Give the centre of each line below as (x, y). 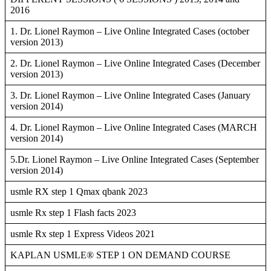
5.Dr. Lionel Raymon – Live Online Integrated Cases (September (135, 160)
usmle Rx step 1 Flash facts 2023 (73, 213)
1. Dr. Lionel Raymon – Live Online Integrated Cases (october (130, 31)
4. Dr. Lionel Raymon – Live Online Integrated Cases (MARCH (134, 128)
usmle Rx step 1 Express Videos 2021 (83, 234)
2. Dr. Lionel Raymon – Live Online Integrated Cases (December (135, 64)
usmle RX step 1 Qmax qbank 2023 (79, 192)
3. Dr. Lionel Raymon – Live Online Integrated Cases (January (130, 96)
